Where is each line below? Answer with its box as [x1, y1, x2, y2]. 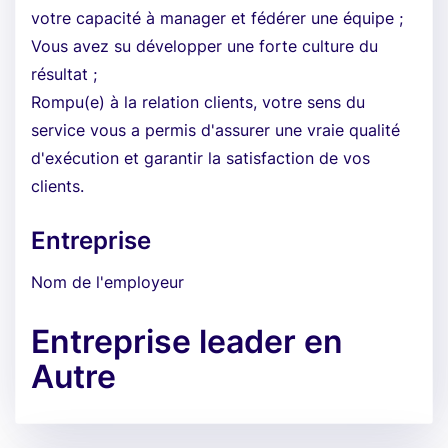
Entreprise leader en [31, 322, 343, 361]
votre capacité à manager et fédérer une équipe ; [31, 8, 403, 28]
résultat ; [31, 64, 97, 84]
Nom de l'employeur [31, 272, 184, 292]
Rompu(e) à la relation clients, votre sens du [31, 92, 365, 112]
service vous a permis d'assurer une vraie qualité [31, 120, 400, 140]
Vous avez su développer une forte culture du [31, 36, 378, 56]
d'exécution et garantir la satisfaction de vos [31, 148, 370, 168]
